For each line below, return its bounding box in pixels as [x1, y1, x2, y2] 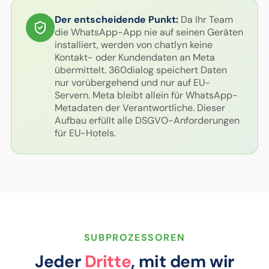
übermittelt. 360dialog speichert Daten [54, 64, 227, 76]
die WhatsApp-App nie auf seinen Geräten [54, 26, 243, 38]
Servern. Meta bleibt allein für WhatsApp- [54, 89, 238, 101]
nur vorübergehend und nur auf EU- [54, 76, 210, 89]
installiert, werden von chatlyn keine [54, 38, 213, 51]
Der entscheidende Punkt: [54, 13, 178, 26]
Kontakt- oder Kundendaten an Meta [54, 51, 215, 64]
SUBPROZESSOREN [83, 231, 186, 244]
